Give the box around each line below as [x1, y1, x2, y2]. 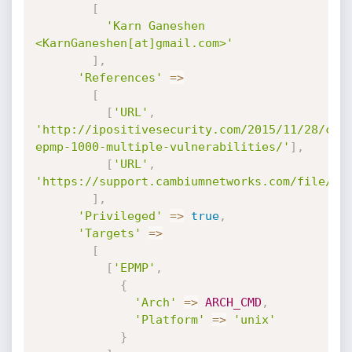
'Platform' [134, 313, 205, 327]
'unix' [233, 313, 276, 327]
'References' [77, 71, 163, 85]
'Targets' [77, 226, 141, 240]
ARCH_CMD [204, 295, 262, 310]
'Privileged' [77, 209, 163, 223]
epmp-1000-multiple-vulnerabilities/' [35, 140, 290, 154]
